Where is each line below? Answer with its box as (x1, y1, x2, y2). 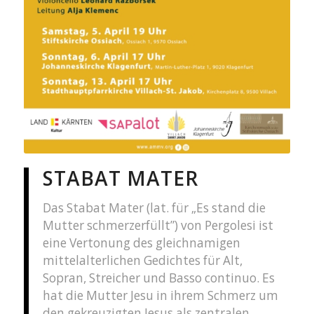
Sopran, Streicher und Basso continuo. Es (42, 269, 275, 286)
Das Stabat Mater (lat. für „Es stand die (42, 199, 266, 216)
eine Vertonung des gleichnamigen (42, 234, 240, 251)
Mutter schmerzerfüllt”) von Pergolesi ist (42, 217, 273, 233)
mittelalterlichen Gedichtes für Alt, (42, 252, 243, 268)
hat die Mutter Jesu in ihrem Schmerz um (42, 287, 278, 303)
